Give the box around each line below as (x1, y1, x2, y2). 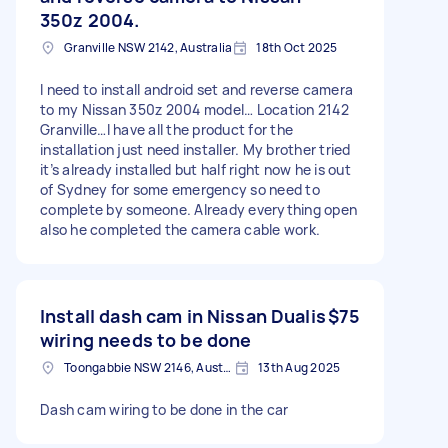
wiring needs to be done (40, 327, 252, 352)
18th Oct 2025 (256, 38, 338, 56)
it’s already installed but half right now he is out (40, 159, 351, 179)
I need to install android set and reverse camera (40, 79, 353, 99)
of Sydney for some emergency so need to (40, 179, 320, 199)
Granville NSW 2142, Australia (64, 38, 233, 56)
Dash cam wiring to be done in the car (40, 399, 289, 419)
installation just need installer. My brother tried (40, 139, 351, 159)
